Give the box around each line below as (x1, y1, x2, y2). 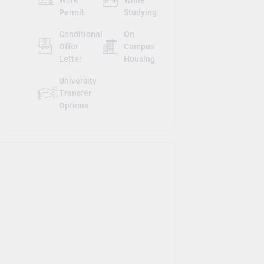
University (58, 75, 97, 85)
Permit (58, 7, 84, 17)
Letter (58, 54, 82, 64)
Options (58, 100, 88, 110)
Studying (123, 7, 157, 17)
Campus (123, 41, 154, 51)
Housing (123, 54, 155, 64)
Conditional (58, 29, 103, 39)
